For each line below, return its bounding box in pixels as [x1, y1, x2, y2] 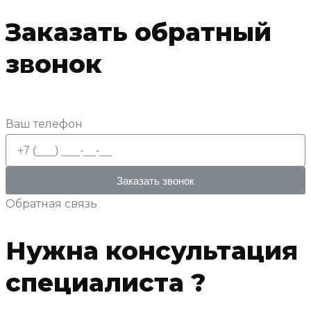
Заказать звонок [117, 174, 194, 187]
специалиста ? [6, 267, 206, 299]
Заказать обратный [6, 17, 271, 48]
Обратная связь [6, 197, 97, 211]
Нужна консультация [6, 235, 298, 267]
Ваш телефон [6, 117, 83, 131]
